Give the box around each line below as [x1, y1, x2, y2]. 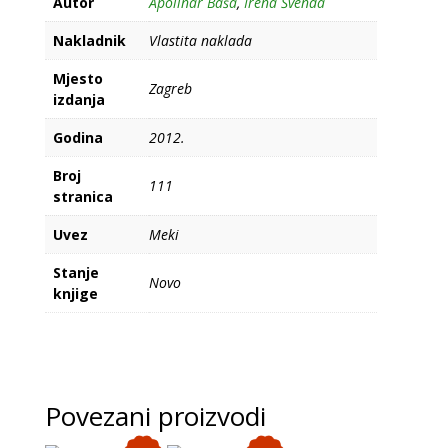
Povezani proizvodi [44, 397, 266, 434]
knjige [52, 283, 98, 303]
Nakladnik [52, 30, 126, 50]
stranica [52, 186, 113, 206]
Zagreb [148, 78, 192, 98]
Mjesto [52, 68, 103, 88]
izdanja [52, 89, 105, 109]
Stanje [52, 262, 99, 282]
